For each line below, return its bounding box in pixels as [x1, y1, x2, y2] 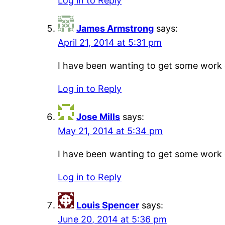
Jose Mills [76, 111, 121, 123]
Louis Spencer [76, 200, 140, 211]
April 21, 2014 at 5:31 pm [58, 37, 162, 48]
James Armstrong [76, 23, 154, 34]
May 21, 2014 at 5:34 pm [58, 126, 163, 137]
